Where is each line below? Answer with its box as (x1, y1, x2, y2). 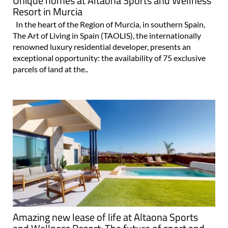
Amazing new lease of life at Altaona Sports (13, 209, 198, 225)
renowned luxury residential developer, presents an (13, 42, 191, 52)
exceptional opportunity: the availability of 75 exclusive (13, 53, 206, 63)
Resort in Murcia (13, 4, 82, 20)
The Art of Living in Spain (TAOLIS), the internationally (13, 31, 201, 41)
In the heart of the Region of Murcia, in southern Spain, (13, 19, 205, 30)
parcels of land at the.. (13, 64, 88, 74)
